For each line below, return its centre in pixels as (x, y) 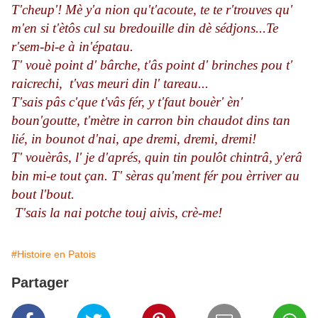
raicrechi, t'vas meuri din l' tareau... (110, 84)
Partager (40, 283)
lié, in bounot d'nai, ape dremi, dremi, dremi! (134, 139)
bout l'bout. (43, 194)
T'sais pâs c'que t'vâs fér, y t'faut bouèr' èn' (127, 102)
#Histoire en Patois (54, 254)
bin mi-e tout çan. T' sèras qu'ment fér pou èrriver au (155, 176)
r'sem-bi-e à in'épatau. (72, 47)
